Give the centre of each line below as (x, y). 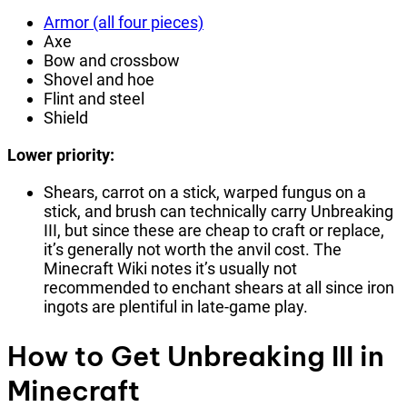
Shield (66, 117)
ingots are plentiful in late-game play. (176, 306)
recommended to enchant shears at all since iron (219, 287)
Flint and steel (94, 98)
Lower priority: (61, 154)
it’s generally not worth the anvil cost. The (193, 249)
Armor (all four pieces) (124, 22)
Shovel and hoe (99, 79)
